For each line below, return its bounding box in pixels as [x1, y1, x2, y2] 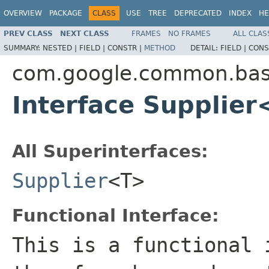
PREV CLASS [4, 29, 53, 38]
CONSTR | [107, 43, 144, 52]
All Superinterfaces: [12, 141, 208, 162]
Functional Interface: [12, 205, 219, 226]
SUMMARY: [4, 43, 43, 52]
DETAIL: [190, 43, 220, 52]
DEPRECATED [174, 9, 222, 17]
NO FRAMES [168, 29, 211, 38]
